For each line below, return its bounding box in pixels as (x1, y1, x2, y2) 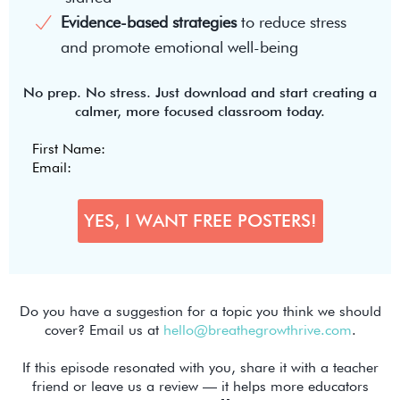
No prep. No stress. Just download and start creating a (23, 84, 377, 102)
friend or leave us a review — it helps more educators (31, 378, 369, 396)
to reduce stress (237, 12, 346, 32)
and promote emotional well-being (61, 37, 298, 57)
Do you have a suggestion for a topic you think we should (19, 303, 381, 321)
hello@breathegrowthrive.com (162, 321, 352, 339)
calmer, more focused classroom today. (75, 103, 325, 121)
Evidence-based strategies (61, 12, 237, 32)
